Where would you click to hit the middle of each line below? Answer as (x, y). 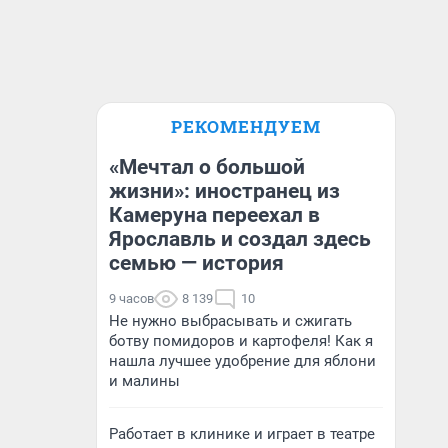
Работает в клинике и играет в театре (242, 434)
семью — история (196, 263)
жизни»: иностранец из (224, 191)
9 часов (131, 298)
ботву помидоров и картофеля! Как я (241, 341)
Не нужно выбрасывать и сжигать (230, 321)
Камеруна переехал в (214, 215)
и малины (144, 381)
